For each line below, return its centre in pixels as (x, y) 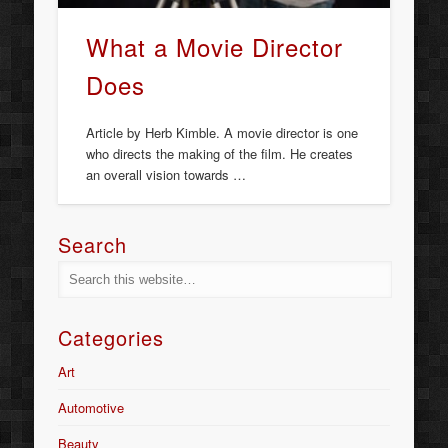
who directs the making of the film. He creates (220, 153)
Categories (111, 338)
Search (93, 245)
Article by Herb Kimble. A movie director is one (222, 132)
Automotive (91, 408)
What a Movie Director (215, 46)
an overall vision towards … (166, 174)
